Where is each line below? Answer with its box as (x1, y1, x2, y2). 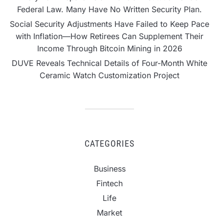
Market (97, 208, 122, 218)
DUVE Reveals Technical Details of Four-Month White (12, 58, 207, 68)
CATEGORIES (85, 138, 134, 149)
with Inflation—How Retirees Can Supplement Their (16, 31, 203, 42)
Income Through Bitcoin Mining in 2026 (37, 44, 182, 54)
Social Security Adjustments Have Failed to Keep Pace (10, 19, 209, 29)
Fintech (96, 178, 123, 189)
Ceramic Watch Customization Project (40, 70, 179, 81)
